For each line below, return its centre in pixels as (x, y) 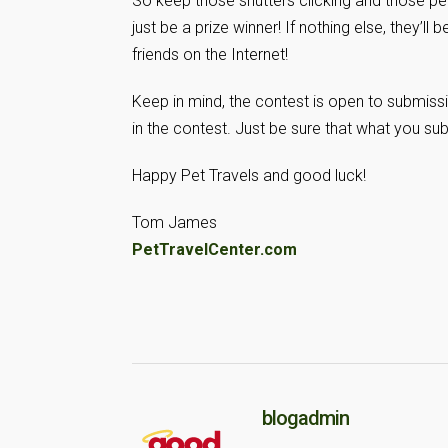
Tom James (174, 222)
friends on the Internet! (210, 54)
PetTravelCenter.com (214, 249)
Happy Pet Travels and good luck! (249, 175)
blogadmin (305, 418)
